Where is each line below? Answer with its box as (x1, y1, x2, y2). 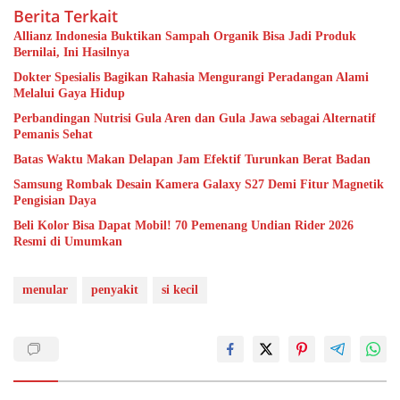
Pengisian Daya (13, 194, 96, 208)
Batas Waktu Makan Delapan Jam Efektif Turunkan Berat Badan (13, 153, 371, 167)
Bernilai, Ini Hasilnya (13, 46, 129, 60)
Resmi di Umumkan (13, 235, 126, 249)
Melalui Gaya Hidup (13, 87, 125, 101)
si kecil (162, 283, 198, 297)
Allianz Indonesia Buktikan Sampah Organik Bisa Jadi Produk (13, 29, 356, 44)
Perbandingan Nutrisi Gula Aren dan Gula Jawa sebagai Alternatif (13, 112, 376, 126)
